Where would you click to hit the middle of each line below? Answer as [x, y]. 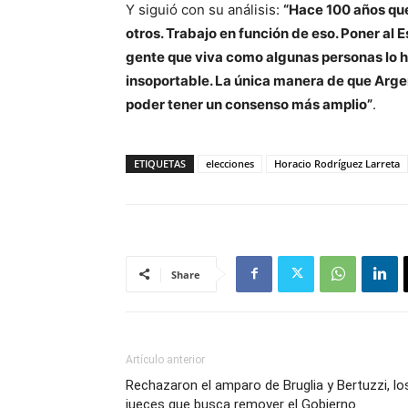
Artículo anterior [165, 359]
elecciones [230, 163]
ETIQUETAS [160, 163]
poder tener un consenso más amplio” [249, 104]
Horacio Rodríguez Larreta [337, 163]
